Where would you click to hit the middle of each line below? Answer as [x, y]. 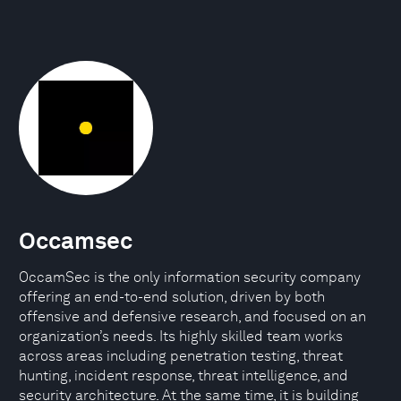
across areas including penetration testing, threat [181, 356]
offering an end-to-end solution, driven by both [172, 297]
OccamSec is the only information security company [190, 277]
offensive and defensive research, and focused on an [192, 316]
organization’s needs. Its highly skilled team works [181, 336]
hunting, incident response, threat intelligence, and [183, 375]
